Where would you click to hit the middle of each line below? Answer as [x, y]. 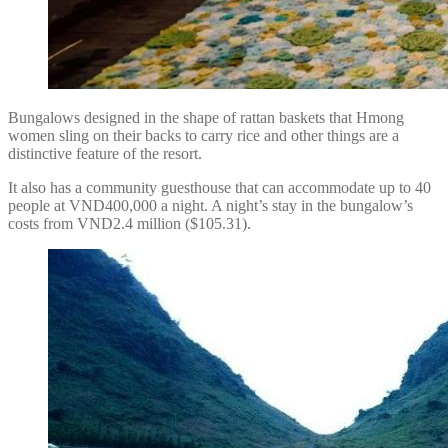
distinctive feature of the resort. [105, 153]
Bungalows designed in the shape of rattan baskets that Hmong [206, 117]
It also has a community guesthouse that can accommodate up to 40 [219, 187]
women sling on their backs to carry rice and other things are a [203, 135]
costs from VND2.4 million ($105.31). [129, 223]
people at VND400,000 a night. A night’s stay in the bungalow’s [210, 205]
